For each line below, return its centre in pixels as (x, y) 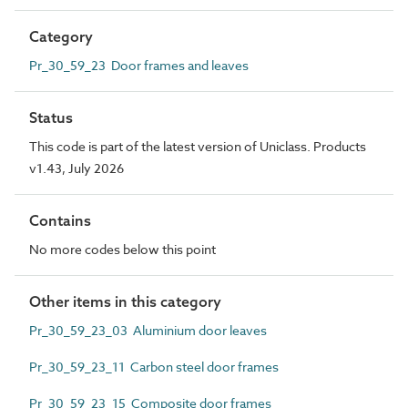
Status (51, 117)
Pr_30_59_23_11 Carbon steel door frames (154, 366)
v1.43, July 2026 (76, 168)
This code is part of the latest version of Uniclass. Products (198, 146)
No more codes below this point (122, 249)
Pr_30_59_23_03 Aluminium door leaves (148, 330)
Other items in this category (125, 301)
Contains (60, 220)
